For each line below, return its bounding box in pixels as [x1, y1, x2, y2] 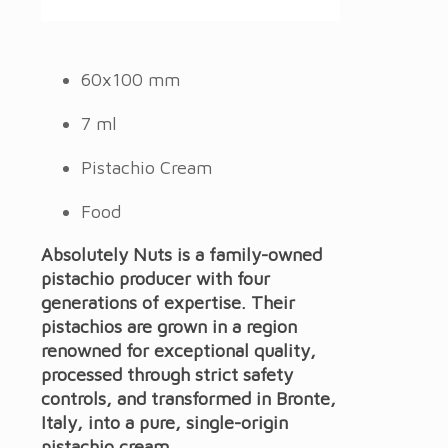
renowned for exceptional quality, [41, 340, 316, 362]
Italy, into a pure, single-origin [41, 412, 288, 434]
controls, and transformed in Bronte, [41, 388, 336, 410]
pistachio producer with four [41, 268, 270, 290]
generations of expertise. [41, 292, 251, 314]
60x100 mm [81, 69, 180, 91]
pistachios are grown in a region [41, 316, 297, 338]
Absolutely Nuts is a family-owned [41, 244, 322, 266]
